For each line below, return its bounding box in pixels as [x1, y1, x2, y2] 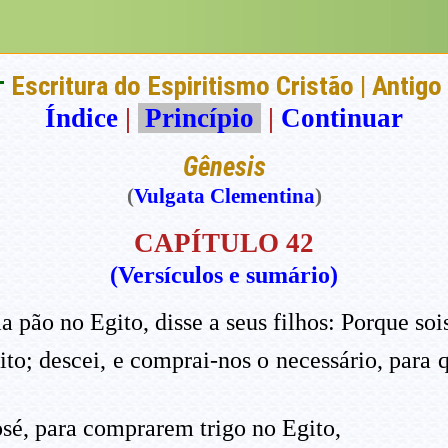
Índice [45, 103, 118, 134]
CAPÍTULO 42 [134, 228, 314, 259]
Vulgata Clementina [133, 184, 315, 209]
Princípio [138, 103, 261, 134]
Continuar [281, 103, 403, 134]
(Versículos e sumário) [110, 262, 338, 289]
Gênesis [182, 151, 266, 184]
